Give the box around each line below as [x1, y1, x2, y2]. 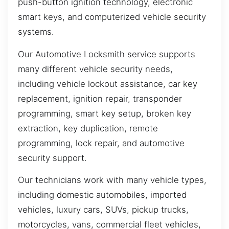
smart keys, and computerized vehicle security [18, 12, 206, 22]
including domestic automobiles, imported [18, 189, 187, 200]
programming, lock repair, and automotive [18, 138, 185, 148]
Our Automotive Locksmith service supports [18, 49, 195, 59]
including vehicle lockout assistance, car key [18, 78, 197, 89]
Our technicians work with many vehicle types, [18, 174, 207, 185]
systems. [18, 27, 54, 37]
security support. [18, 152, 87, 163]
